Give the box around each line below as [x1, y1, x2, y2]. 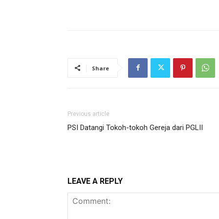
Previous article [67, 110, 109, 117]
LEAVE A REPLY [67, 176, 123, 186]
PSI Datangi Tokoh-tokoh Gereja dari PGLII [67, 123, 203, 132]
